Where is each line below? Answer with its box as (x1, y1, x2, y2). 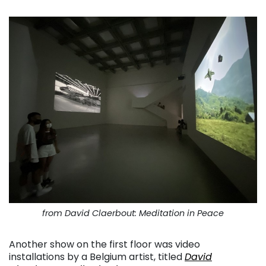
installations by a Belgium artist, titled (9, 249, 185, 264)
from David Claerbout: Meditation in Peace (42, 207, 224, 219)
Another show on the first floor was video (9, 237, 200, 251)
